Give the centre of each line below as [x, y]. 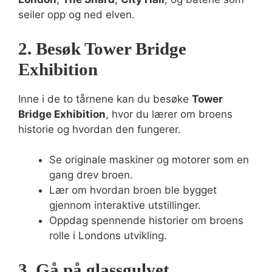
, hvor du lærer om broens [169, 114]
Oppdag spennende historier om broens [146, 220]
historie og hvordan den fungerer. [100, 129]
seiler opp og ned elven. [76, 15]
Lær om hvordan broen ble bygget [133, 190]
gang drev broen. [91, 175]
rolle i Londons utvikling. [108, 236]
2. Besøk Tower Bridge [102, 48]
